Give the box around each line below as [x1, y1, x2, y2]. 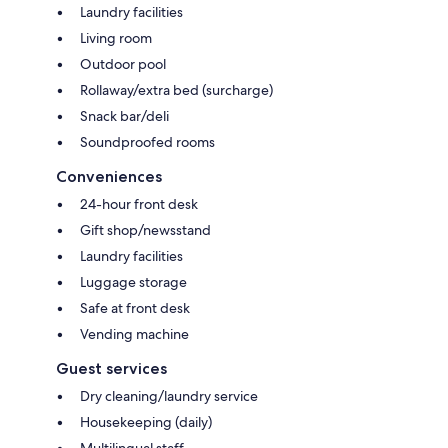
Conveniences [56, 166, 162, 186]
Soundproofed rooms [80, 132, 215, 151]
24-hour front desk [80, 194, 198, 213]
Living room [80, 28, 152, 47]
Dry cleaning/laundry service [80, 386, 258, 405]
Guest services [56, 358, 167, 378]
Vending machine [80, 324, 189, 343]
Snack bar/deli [80, 106, 169, 125]
